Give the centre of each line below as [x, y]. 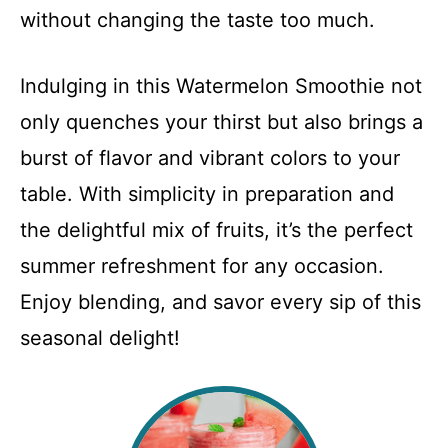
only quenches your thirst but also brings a [221, 122]
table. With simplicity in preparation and [207, 194]
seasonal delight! [100, 338]
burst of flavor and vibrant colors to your [210, 158]
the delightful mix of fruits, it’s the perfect [216, 230]
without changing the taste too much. [197, 20]
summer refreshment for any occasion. [202, 266]
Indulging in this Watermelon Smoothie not [221, 86]
